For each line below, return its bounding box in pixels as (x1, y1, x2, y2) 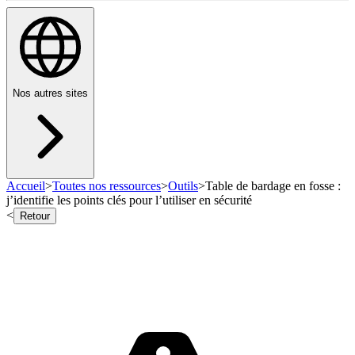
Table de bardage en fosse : (205, 179, 341, 193)
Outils (168, 179, 198, 193)
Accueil (6, 179, 45, 193)
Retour (20, 210, 50, 223)
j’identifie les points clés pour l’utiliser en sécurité (6, 193, 252, 208)
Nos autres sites (13, 87, 88, 100)
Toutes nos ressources (52, 179, 161, 193)
